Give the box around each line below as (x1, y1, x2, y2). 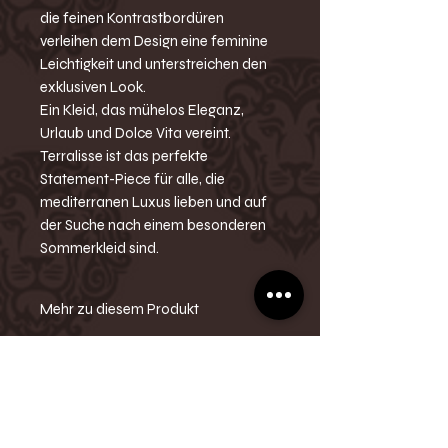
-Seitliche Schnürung (40, 402, 172, 421)
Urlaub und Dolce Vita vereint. (40, 123, 231, 142)
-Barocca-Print (40, 358, 139, 377)
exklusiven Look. (40, 77, 146, 96)
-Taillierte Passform (40, 424, 168, 443)
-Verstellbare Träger (40, 380, 168, 399)
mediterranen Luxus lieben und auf (40, 192, 267, 211)
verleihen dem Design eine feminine (40, 31, 268, 50)
